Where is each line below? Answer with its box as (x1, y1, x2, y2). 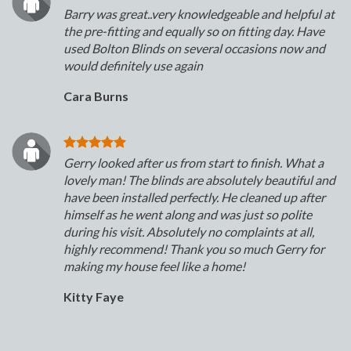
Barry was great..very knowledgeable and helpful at (63, 6, 335, 22)
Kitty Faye (63, 289, 124, 305)
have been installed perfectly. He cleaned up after (63, 190, 325, 205)
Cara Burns (63, 89, 128, 104)
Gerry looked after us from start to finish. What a (63, 155, 324, 171)
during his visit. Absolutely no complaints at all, (63, 224, 314, 240)
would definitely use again (63, 58, 203, 74)
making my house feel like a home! (63, 259, 245, 274)
